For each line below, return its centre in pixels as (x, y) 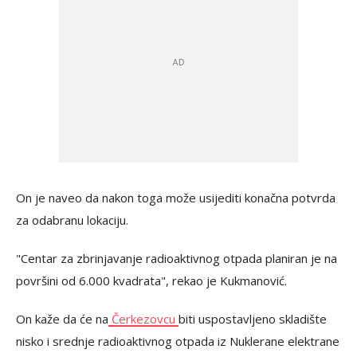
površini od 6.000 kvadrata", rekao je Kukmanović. (151, 281)
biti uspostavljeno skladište (253, 319)
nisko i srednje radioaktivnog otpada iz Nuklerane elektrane (178, 341)
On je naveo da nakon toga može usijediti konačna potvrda (176, 198)
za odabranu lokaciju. (72, 220)
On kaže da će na (62, 319)
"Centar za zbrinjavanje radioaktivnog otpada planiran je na (177, 259)
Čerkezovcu (143, 319)
